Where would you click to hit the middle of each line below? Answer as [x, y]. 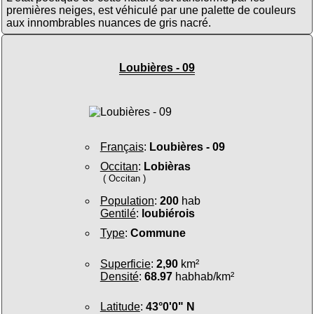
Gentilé [118, 214]
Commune [158, 233]
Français [122, 146]
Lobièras [167, 166]
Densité [119, 276]
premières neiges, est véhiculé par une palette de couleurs [151, 10]
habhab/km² [203, 276]
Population [127, 201]
